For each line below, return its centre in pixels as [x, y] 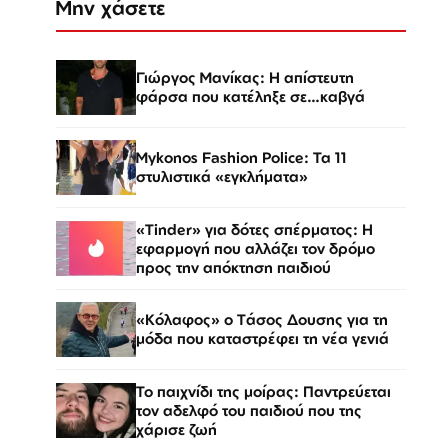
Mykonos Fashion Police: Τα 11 [241, 158]
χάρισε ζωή [176, 429]
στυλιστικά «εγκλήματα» [222, 177]
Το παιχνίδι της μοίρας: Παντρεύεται [263, 391]
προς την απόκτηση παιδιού [233, 267]
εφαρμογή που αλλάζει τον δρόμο [255, 248]
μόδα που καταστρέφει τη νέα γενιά [262, 339]
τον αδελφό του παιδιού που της [249, 410]
